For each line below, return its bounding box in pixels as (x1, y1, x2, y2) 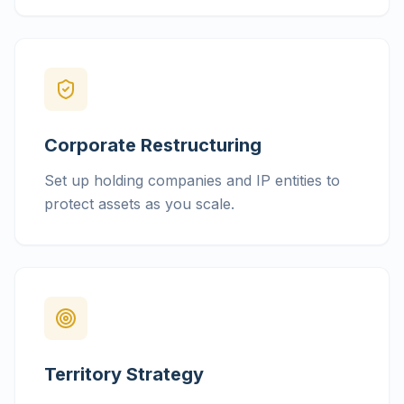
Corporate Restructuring (44, 134, 262, 156)
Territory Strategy (44, 363, 204, 385)
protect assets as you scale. (44, 195, 234, 213)
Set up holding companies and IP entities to (44, 171, 340, 189)
